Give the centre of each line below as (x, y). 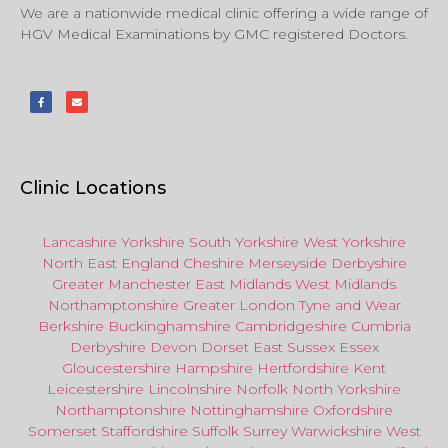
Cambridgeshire (290, 326)
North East (79, 263)
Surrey (264, 431)
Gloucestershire (116, 368)
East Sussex (293, 347)
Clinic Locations (93, 188)
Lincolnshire (190, 389)
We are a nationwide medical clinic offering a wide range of (224, 12)
